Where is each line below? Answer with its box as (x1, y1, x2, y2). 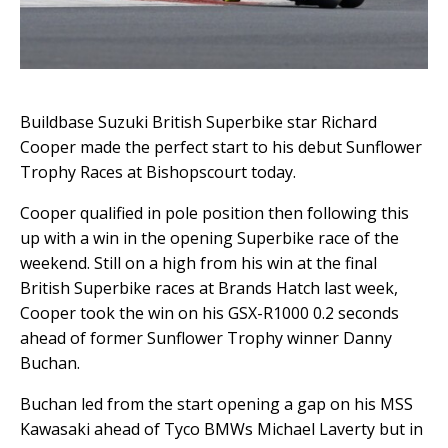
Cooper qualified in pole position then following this (20, 201, 409, 224)
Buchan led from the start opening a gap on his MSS (20, 392, 413, 415)
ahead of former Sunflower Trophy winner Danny (20, 326, 392, 349)
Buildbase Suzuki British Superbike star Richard (20, 110, 377, 133)
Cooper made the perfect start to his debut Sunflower (20, 135, 422, 158)
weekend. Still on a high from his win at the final (20, 251, 377, 274)
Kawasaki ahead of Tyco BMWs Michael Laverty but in (20, 417, 423, 440)
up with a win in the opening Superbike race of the (20, 226, 399, 249)
